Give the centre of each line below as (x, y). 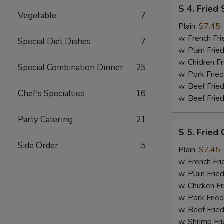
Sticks (180, 173)
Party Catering (45, 120)
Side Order (38, 146)
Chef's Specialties (51, 94)
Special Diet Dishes (54, 42)
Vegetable (37, 16)
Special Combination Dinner (71, 68)
